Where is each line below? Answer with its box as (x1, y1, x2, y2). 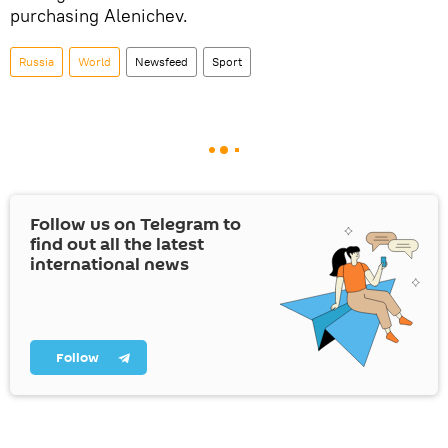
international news (30, 252, 189, 277)
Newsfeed (135, 54, 188, 69)
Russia (19, 54, 54, 69)
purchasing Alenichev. (10, 4, 188, 27)
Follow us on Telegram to (30, 212, 241, 237)
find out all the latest (30, 232, 204, 257)
